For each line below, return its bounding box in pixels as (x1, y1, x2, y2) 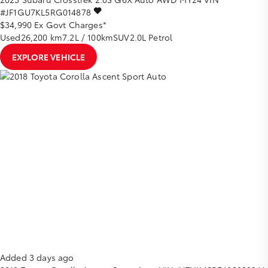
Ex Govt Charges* (34, 18, 106, 31)
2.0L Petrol (129, 31, 173, 43)
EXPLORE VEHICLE (12, 50, 86, 63)
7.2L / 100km (62, 31, 114, 43)
